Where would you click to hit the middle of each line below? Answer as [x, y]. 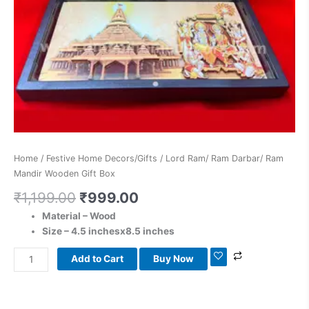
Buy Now [174, 259]
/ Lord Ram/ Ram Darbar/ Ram [220, 159]
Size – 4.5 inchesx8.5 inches [109, 231]
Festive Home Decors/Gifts [102, 159]
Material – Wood [79, 216]
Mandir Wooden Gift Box [64, 174]
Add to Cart [98, 259]
